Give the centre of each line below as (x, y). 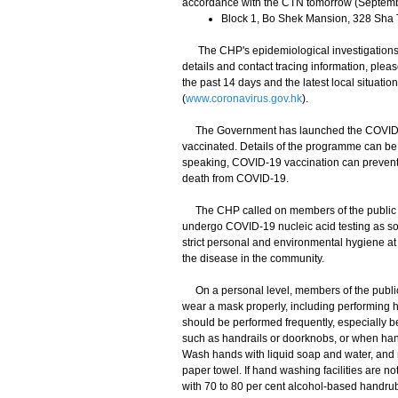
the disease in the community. (253, 259)
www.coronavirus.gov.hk (243, 99)
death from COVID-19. (235, 179)
